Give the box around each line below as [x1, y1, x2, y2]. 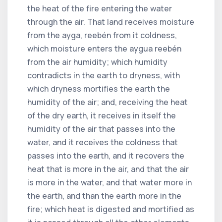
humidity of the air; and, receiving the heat [27, 96, 188, 108]
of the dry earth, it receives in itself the [27, 110, 176, 121]
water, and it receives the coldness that [27, 136, 178, 148]
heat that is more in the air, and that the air [27, 163, 189, 174]
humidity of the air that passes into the [27, 123, 175, 134]
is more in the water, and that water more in [27, 176, 192, 188]
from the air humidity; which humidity [27, 56, 167, 67]
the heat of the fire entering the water [27, 2, 172, 14]
